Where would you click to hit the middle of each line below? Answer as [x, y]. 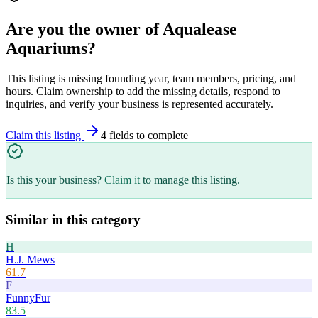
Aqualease [200, 29]
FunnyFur [28, 298]
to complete [161, 135]
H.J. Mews [30, 260]
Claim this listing [45, 135]
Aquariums [46, 48]
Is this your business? [54, 180]
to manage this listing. [191, 180]
